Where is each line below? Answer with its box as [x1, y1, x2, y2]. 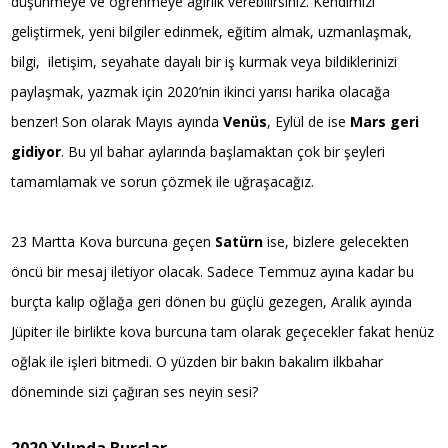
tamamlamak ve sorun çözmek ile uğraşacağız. [11, 172, 315, 192]
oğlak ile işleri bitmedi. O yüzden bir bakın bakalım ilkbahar [11, 352, 384, 372]
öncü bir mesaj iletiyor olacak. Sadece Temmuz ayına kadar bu [11, 262, 415, 282]
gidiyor [11, 142, 62, 162]
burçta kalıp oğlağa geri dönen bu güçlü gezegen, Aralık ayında [11, 292, 413, 312]
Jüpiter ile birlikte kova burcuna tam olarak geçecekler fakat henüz [11, 322, 435, 342]
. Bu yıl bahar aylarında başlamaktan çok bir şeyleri [61, 142, 386, 162]
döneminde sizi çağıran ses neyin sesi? [11, 382, 267, 402]
